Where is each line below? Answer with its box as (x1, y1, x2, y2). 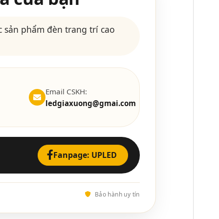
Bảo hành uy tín (93, 190, 140, 198)
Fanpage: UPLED (53, 149, 117, 160)
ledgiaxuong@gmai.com (45, 98, 136, 108)
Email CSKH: (45, 86, 87, 96)
